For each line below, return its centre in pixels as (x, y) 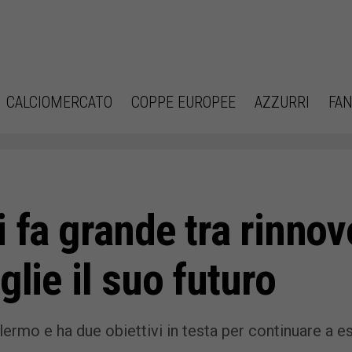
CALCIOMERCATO (59, 102)
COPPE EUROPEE (183, 102)
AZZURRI (282, 102)
